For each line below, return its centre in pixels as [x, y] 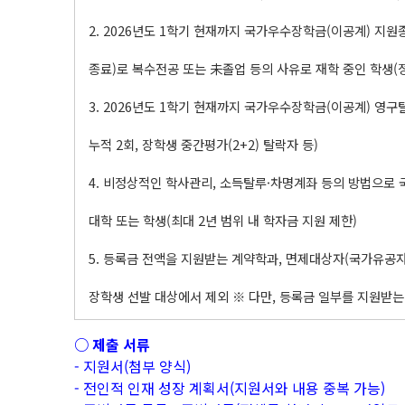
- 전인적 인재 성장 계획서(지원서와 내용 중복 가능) [230, 388]
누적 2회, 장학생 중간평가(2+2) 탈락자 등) [203, 144]
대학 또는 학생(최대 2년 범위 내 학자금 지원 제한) [223, 220]
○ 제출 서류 [112, 344]
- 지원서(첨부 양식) [132, 366]
